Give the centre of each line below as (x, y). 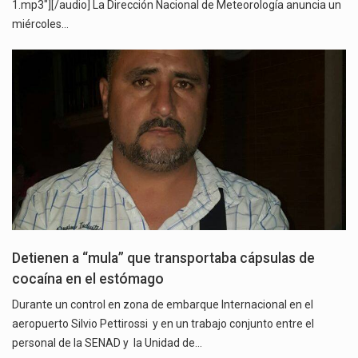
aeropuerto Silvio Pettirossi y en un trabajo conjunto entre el (163, 323)
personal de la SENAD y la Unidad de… (107, 342)
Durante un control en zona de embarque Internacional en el (163, 304)
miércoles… (40, 24)
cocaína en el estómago (88, 278)
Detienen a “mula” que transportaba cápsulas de (163, 258)
